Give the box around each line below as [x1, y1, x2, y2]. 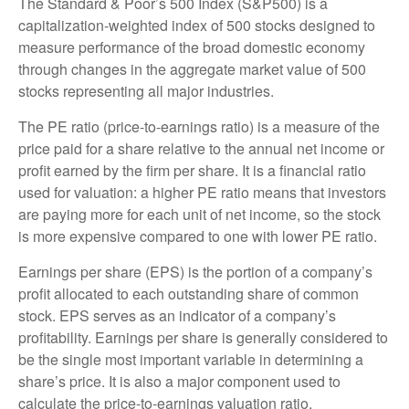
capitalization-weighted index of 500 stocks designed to [18, 14, 375, 36]
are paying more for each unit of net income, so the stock [18, 203, 381, 225]
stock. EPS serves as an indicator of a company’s [18, 304, 336, 326]
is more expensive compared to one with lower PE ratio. [18, 225, 377, 246]
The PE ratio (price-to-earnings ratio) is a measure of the [18, 115, 380, 137]
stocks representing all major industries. [18, 79, 274, 101]
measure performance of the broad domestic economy [18, 36, 365, 58]
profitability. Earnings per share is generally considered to [18, 326, 388, 348]
